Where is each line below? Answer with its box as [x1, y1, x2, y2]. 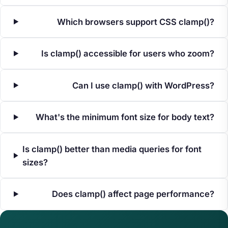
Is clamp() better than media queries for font [22, 144, 202, 154]
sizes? [22, 157, 48, 167]
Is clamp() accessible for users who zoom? [41, 48, 215, 59]
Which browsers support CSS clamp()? [57, 16, 215, 27]
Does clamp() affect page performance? [52, 189, 215, 199]
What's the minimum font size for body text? [36, 112, 215, 123]
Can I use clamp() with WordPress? [72, 80, 215, 91]
